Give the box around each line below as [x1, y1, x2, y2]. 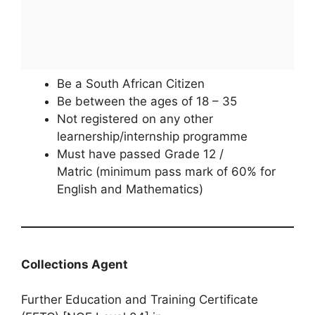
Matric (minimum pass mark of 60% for [57, 164, 276, 179]
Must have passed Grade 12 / [57, 146, 224, 161]
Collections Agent [21, 257, 128, 271]
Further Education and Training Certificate [21, 292, 258, 307]
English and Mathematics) [57, 181, 203, 196]
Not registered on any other [57, 111, 213, 126]
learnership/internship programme [57, 129, 247, 143]
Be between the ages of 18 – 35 [57, 94, 237, 108]
